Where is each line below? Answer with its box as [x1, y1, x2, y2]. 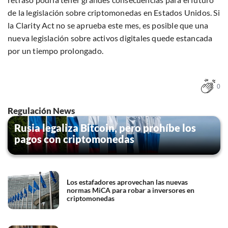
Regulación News [8, 105, 75, 117]
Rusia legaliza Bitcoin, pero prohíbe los [14, 122, 196, 134]
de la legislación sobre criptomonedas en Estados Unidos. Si [8, 8, 220, 18]
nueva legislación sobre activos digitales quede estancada [8, 33, 213, 43]
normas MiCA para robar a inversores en [67, 185, 194, 194]
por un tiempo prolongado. [8, 46, 103, 56]
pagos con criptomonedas [14, 133, 134, 146]
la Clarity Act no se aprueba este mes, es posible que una [8, 20, 209, 31]
